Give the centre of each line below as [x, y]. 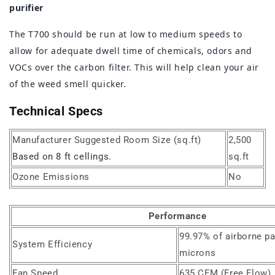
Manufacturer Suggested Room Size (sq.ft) [107, 140]
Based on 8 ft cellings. [62, 157]
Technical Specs [56, 111]
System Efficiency [52, 245]
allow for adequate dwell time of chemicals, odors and [131, 50]
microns [198, 253]
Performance [177, 216]
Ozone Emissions [51, 177]
